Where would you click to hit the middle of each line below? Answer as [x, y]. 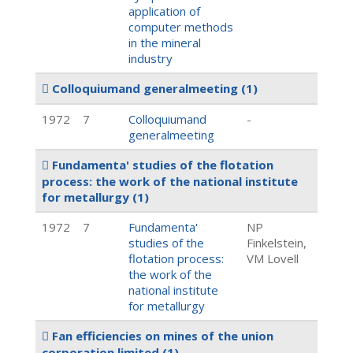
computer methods [181, 27]
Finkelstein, [277, 243]
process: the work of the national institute [170, 181]
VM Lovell [273, 258]
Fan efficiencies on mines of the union [161, 336]
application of [164, 11]
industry [150, 58]
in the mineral [165, 43]
